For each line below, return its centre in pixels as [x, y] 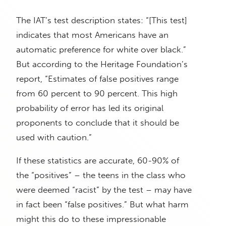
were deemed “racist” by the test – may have [104, 190]
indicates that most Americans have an [92, 35]
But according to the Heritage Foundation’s [102, 64]
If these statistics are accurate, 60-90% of [98, 161]
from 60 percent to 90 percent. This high [97, 94]
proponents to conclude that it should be [98, 123]
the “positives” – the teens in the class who [101, 175]
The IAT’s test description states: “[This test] [102, 20]
